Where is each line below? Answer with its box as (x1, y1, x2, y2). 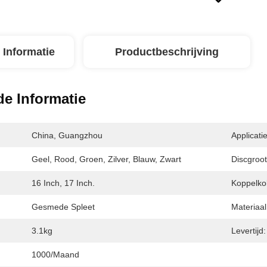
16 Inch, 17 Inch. (32, 178, 95, 188)
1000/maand (32, 250, 79, 259)
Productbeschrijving (115, 46, 219, 58)
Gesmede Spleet (32, 202, 95, 212)
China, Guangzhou (32, 131, 103, 140)
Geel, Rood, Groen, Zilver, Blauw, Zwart (32, 154, 181, 164)
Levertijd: (231, 226, 266, 235)
